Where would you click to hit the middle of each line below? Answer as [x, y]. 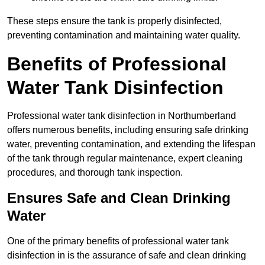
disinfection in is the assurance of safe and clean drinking [127, 255]
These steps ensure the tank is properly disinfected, [114, 21]
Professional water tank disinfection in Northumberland [122, 115]
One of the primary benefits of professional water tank [118, 241]
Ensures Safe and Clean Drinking [119, 198]
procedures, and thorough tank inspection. [95, 172]
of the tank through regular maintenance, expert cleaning [125, 158]
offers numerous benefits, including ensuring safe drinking [128, 130]
